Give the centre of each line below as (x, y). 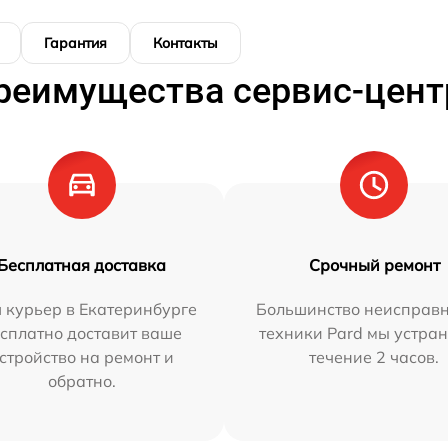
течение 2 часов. (374, 356)
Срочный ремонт (374, 264)
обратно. (81, 380)
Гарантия (75, 42)
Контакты (185, 42)
